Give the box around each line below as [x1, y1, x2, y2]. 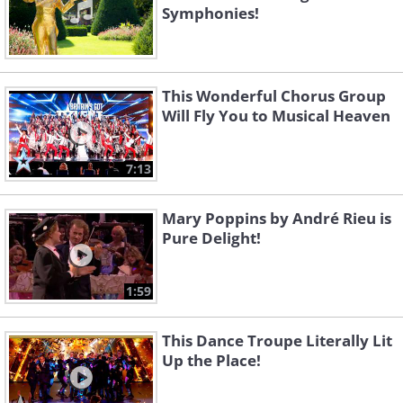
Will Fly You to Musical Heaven [162, 105, 390, 127]
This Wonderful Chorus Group [162, 85, 386, 107]
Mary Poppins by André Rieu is [162, 208, 391, 229]
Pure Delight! [162, 228, 261, 249]
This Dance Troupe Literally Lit [162, 330, 392, 352]
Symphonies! [162, 3, 259, 24]
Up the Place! [162, 350, 261, 372]
